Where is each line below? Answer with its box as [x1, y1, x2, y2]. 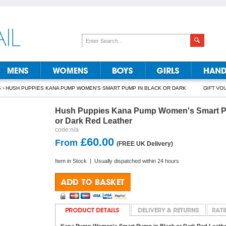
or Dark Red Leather [55, 117, 132, 125]
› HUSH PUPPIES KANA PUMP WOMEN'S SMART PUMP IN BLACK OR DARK [1, 85, 186, 91]
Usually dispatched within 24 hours [94, 158, 179, 164]
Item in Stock [55, 158, 87, 164]
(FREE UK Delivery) [117, 140, 173, 147]
